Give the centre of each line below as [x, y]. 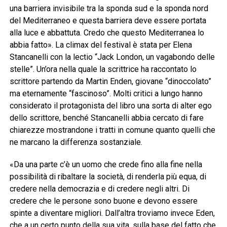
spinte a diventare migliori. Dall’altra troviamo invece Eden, [112, 213]
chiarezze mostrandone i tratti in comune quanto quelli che [112, 130]
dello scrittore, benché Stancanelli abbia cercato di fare [106, 118]
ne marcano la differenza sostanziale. [76, 142]
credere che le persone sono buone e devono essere [103, 201]
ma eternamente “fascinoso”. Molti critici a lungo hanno [106, 94]
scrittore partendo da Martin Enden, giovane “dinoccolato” [110, 82]
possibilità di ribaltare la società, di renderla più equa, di [108, 177]
